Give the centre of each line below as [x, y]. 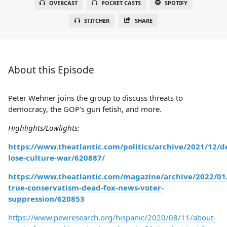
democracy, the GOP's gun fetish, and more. [85, 109]
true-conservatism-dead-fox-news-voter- [86, 187]
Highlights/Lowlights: [44, 128]
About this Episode [51, 70]
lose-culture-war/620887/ [56, 158]
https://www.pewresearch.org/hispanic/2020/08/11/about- [112, 217]
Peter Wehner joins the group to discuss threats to [96, 98]
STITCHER [97, 21]
